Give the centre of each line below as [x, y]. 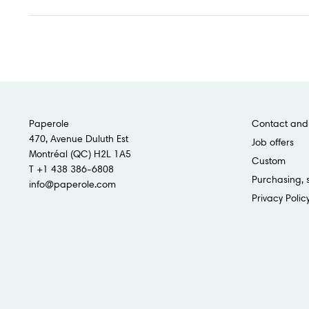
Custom [268, 160]
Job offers [272, 142]
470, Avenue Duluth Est [79, 138]
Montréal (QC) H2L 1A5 [80, 153]
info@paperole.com [72, 184]
